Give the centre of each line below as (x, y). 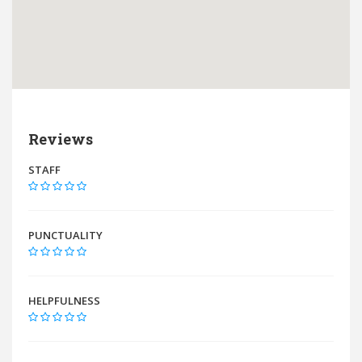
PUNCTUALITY (65, 235)
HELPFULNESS (64, 301)
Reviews (61, 139)
